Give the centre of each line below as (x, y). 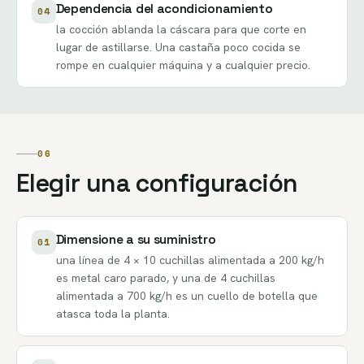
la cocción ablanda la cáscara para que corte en (181, 30)
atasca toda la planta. (113, 313)
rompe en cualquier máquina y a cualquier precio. (183, 65)
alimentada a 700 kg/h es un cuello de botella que (186, 295)
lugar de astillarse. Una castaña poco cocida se (178, 48)
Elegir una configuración (157, 183)
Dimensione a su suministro (136, 239)
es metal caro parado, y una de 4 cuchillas (165, 277)
